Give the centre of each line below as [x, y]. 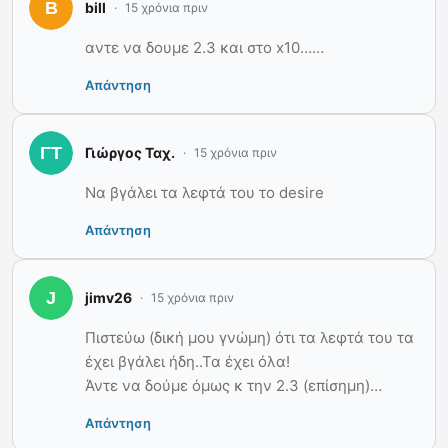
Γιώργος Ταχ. [130, 153]
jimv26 [108, 298]
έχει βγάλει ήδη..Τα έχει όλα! [187, 361]
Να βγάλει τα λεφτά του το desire [204, 192]
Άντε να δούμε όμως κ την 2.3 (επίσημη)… [233, 385]
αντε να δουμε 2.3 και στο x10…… [204, 47]
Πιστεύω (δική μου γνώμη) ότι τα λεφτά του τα [249, 337]
